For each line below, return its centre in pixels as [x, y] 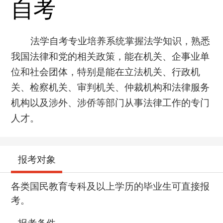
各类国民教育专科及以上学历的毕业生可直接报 [111, 187]
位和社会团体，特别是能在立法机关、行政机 [106, 72]
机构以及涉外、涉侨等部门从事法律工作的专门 [111, 103]
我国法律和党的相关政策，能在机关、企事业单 [111, 56]
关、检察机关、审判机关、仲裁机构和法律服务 [111, 87]
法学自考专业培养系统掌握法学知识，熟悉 [120, 41]
